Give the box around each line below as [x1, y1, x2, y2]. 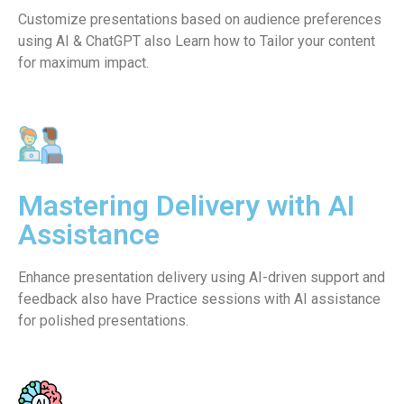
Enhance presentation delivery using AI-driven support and [18, 268, 385, 286]
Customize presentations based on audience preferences [18, 10, 381, 28]
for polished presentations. [18, 311, 188, 329]
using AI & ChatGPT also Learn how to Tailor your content [18, 32, 375, 50]
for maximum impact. [18, 53, 149, 71]
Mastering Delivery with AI [18, 188, 355, 223]
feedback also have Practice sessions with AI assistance [18, 289, 381, 308]
